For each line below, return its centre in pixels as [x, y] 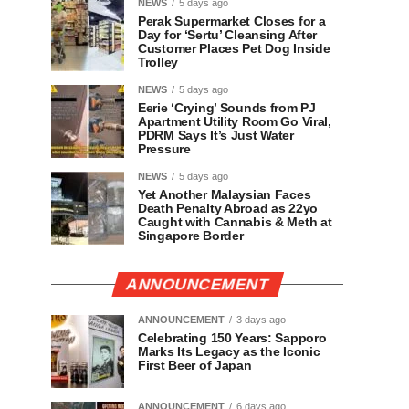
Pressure [164, 149]
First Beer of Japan [195, 365]
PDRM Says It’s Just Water [216, 135]
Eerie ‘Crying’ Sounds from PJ [227, 108]
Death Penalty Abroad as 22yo [228, 208]
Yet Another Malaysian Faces [225, 194]
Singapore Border [191, 236]
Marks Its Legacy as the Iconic [229, 351]
